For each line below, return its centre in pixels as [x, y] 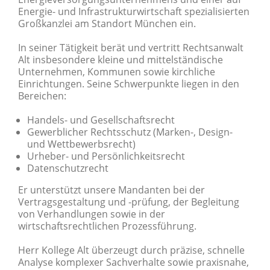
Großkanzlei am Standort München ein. [108, 24]
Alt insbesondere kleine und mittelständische [121, 60]
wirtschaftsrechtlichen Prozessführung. [107, 226]
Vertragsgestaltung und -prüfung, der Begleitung [129, 202]
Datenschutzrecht [68, 168]
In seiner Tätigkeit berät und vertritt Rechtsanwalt [131, 48]
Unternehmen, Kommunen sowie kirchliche [117, 72]
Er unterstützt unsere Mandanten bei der [111, 190]
